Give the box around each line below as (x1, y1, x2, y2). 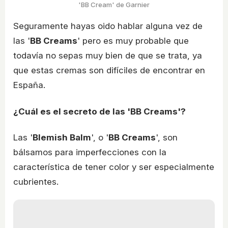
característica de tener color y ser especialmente (13, 162, 214, 173)
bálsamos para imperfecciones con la (13, 147, 166, 158)
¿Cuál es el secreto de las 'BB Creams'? (13, 106, 186, 117)
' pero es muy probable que (77, 35, 189, 46)
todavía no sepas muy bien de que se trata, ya (13, 50, 202, 61)
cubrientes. (13, 177, 59, 187)
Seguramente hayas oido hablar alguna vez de (13, 20, 203, 31)
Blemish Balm (33, 132, 91, 143)
